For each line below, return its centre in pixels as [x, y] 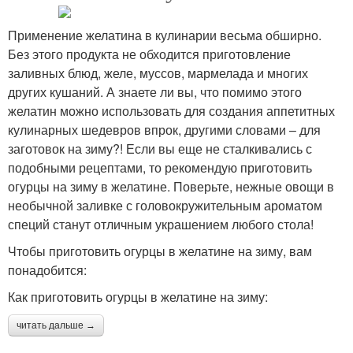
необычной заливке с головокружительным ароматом [165, 206]
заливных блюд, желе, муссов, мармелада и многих [158, 73]
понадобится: [47, 270]
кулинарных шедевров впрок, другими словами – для [164, 130]
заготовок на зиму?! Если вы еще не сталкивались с [160, 149]
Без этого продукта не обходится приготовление [149, 54]
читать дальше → [56, 326]
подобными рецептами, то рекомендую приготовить [160, 168]
